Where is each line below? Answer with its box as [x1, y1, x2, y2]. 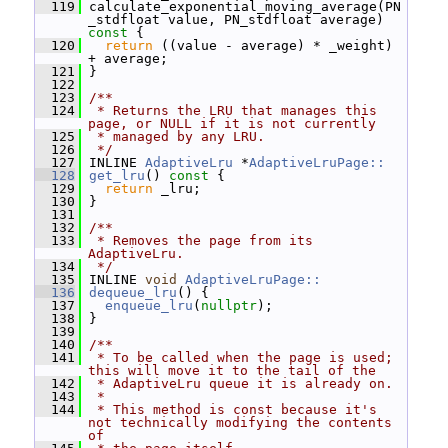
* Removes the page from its [89, 233, 313, 248]
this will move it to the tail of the [88, 363, 376, 378]
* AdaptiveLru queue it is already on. [89, 376, 393, 391]
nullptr [201, 298, 257, 313]
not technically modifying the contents [88, 415, 392, 430]
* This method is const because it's [89, 402, 377, 417]
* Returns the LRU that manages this [89, 103, 377, 118]
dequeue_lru [89, 285, 177, 300]
